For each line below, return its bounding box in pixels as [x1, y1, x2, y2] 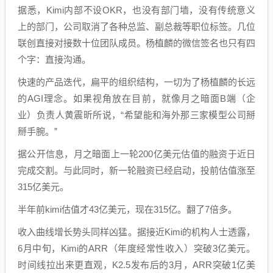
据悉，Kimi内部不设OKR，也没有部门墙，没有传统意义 [18, 5, 255, 15]
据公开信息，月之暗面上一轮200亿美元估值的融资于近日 [18, 149, 255, 159]
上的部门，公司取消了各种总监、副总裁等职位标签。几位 [18, 21, 255, 32]
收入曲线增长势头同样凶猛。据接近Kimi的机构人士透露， [18, 227, 255, 237]
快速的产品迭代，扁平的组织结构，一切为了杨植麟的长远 [18, 77, 255, 87]
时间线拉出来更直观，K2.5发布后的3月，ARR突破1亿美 [18, 260, 255, 270]
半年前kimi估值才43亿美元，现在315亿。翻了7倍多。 [18, 204, 237, 214]
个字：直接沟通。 [18, 54, 91, 65]
